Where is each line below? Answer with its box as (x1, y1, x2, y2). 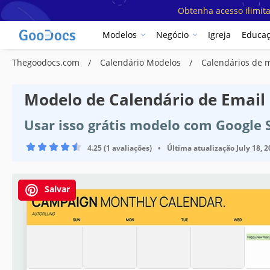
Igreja (208, 29, 231, 41)
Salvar (42, 183, 70, 195)
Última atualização (167, 142, 234, 153)
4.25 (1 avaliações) (87, 142, 152, 153)
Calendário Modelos (100, 56, 183, 68)
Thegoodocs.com (12, 56, 82, 68)
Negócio (156, 29, 189, 41)
